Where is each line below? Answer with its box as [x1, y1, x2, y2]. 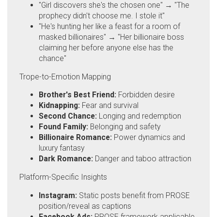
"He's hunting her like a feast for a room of [39, 21, 180, 31]
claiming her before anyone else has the [39, 43, 173, 52]
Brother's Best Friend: [39, 90, 116, 100]
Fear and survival [80, 101, 139, 110]
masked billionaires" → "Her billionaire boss [39, 32, 184, 42]
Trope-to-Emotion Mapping [19, 72, 111, 81]
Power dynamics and [112, 133, 185, 142]
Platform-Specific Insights [19, 172, 107, 182]
